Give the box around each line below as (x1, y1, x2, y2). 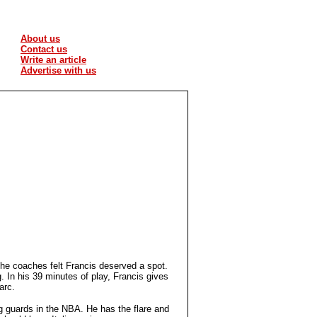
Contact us (21, 44, 67, 54)
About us (21, 33, 60, 44)
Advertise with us (21, 65, 96, 76)
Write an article (21, 54, 86, 65)
